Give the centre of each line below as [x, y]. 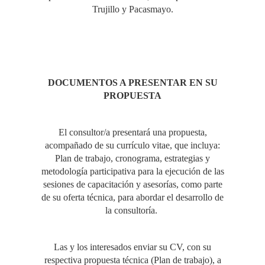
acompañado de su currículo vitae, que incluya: [132, 145]
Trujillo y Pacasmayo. [132, 9]
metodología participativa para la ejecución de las [132, 171]
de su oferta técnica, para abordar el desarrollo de [132, 197]
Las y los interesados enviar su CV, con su [132, 247]
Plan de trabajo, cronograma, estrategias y [132, 158]
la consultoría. [132, 210]
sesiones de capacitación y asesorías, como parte [132, 184]
